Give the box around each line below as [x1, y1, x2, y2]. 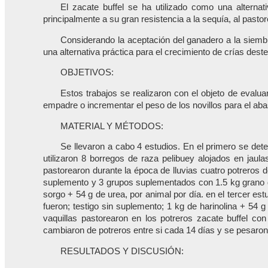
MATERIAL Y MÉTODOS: [60, 121, 164, 131]
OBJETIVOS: [60, 68, 114, 78]
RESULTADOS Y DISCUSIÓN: [60, 246, 184, 256]
